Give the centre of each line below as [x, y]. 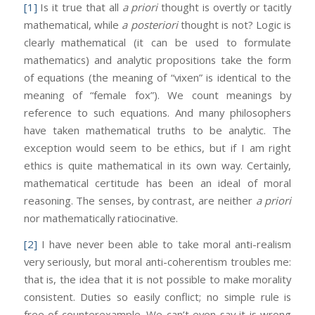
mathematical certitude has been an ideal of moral [157, 182]
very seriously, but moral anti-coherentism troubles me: [157, 262]
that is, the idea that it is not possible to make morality [157, 279]
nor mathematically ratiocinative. [101, 218]
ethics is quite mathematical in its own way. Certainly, [157, 165]
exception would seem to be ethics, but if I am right [157, 147]
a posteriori [150, 24]
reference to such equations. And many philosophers [157, 112]
